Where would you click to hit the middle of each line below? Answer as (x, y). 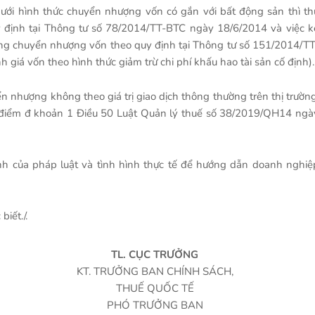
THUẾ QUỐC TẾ (155, 288)
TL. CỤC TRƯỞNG (155, 255)
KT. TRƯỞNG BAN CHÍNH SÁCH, (155, 271)
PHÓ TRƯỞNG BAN (155, 305)
